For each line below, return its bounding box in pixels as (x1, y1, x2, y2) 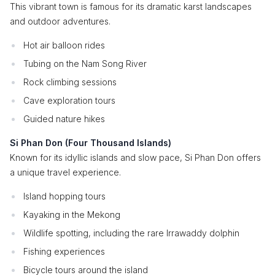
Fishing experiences (23, 246, 105, 257)
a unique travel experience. (10, 167, 121, 177)
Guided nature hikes (23, 114, 105, 124)
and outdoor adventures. (10, 16, 110, 26)
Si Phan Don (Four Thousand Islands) (10, 137, 171, 148)
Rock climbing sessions (23, 77, 117, 87)
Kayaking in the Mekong (23, 209, 120, 220)
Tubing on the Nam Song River (23, 58, 147, 69)
